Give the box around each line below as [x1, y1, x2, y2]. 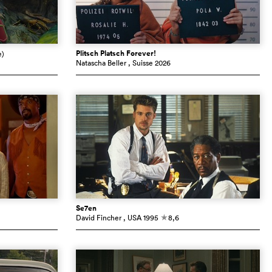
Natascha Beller [75, 57, 126, 68]
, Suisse [127, 57, 153, 68]
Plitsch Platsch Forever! [75, 47, 156, 59]
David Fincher [75, 212, 121, 223]
